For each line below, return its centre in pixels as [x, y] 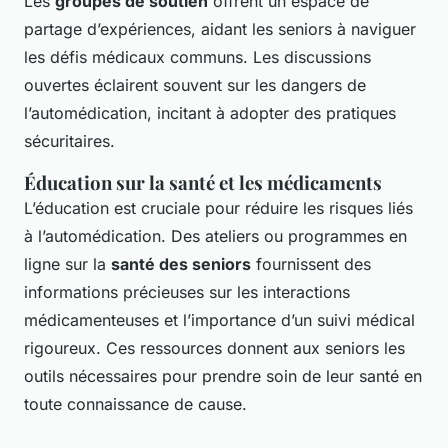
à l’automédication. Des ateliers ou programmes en [215, 235]
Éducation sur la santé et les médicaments [203, 182]
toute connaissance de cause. [135, 403]
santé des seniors [181, 263]
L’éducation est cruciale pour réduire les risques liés [218, 207]
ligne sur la [67, 263]
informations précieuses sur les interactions [187, 291]
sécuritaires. [69, 140]
